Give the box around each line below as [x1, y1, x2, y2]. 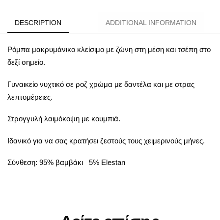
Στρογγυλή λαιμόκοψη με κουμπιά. [7, 114, 120, 123]
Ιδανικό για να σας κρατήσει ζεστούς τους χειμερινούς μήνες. [7, 136, 205, 145]
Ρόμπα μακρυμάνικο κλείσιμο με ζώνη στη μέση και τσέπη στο [7, 45, 211, 54]
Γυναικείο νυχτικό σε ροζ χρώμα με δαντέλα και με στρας [7, 80, 194, 88]
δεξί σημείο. [7, 57, 45, 66]
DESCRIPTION [15, 18, 61, 27]
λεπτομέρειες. [7, 92, 53, 101]
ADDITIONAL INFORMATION [106, 18, 196, 27]
